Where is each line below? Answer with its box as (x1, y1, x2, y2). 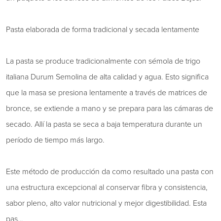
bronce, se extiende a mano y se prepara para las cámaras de (6, 103, 213, 113)
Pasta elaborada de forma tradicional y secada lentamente (6, 24, 199, 35)
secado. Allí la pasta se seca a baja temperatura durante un (6, 118, 202, 129)
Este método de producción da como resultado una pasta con (6, 166, 214, 177)
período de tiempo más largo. (6, 134, 105, 145)
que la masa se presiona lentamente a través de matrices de (6, 87, 207, 98)
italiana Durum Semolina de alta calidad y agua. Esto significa (6, 71, 209, 82)
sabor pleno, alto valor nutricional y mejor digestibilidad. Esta (6, 197, 207, 208)
